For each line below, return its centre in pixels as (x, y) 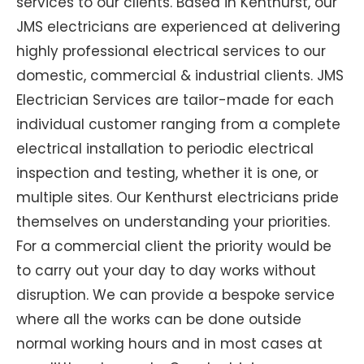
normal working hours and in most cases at (169, 343)
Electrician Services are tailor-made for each (175, 100)
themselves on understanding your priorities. (173, 221)
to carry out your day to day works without (166, 270)
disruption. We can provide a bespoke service (175, 295)
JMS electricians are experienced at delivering (178, 26)
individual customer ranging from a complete (178, 124)
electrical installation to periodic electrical (165, 148)
